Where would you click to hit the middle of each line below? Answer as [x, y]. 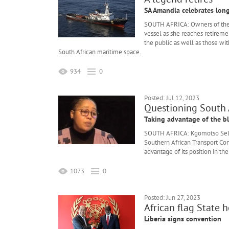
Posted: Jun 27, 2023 [172, 198]
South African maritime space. [100, 52]
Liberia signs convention [183, 219]
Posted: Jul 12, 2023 [172, 98]
